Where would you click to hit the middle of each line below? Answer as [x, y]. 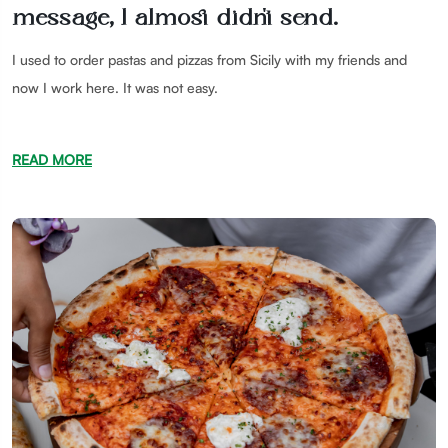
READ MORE [52, 159]
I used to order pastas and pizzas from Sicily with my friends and [209, 59]
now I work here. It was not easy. [115, 87]
